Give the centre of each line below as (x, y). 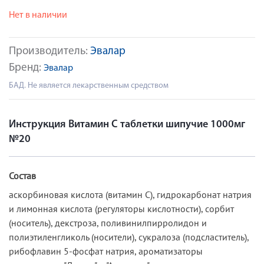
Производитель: (49, 52)
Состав (22, 175)
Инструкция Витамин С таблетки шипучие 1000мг (127, 124)
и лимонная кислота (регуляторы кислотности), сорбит (121, 208)
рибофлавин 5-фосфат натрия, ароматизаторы (106, 251)
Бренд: (26, 68)
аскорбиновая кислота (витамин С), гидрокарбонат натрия (130, 194)
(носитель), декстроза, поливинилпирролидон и (108, 222)
